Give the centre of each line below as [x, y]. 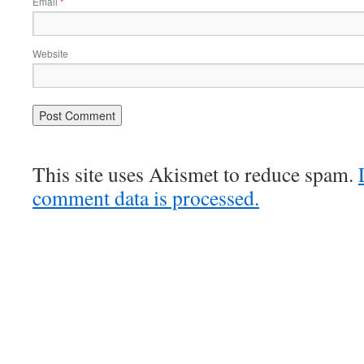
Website [50, 53]
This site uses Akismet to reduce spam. [195, 173]
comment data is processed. [146, 197]
